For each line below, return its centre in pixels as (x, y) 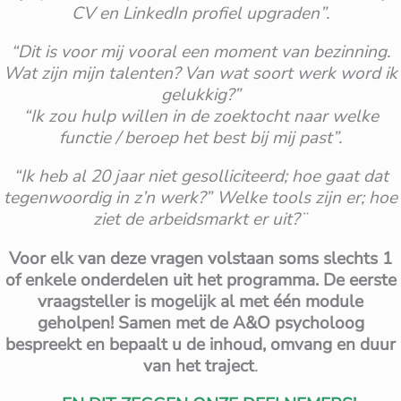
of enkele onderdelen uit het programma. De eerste (200, 280)
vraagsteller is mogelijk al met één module (200, 301)
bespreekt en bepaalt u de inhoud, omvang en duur (200, 344)
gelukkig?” (200, 95)
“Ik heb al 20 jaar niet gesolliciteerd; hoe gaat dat (200, 177)
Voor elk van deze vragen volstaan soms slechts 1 (200, 258)
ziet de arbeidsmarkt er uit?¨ (200, 220)
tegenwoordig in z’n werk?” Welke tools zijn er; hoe (200, 198)
